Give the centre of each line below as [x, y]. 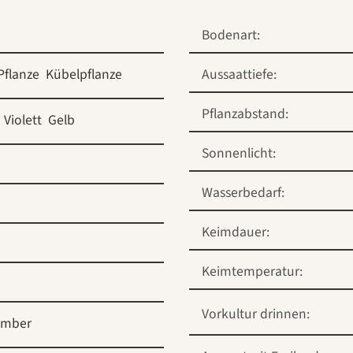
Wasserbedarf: [243, 192]
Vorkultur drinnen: [256, 314]
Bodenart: [231, 35]
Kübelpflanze [84, 74]
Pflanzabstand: [245, 113]
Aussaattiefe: [239, 74]
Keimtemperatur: [252, 271]
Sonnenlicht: [239, 153]
